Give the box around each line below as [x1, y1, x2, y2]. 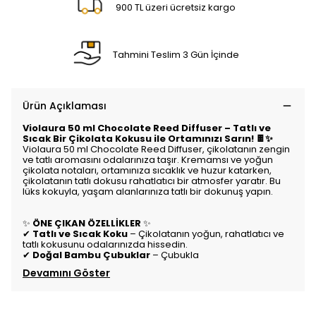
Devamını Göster [23, 266, 110, 280]
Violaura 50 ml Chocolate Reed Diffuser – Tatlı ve [23, 121, 271, 135]
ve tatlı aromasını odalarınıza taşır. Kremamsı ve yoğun [23, 153, 273, 166]
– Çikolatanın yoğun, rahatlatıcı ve [128, 227, 284, 241]
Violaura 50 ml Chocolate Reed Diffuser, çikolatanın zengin [23, 142, 290, 156]
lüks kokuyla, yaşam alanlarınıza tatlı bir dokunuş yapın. [23, 185, 273, 198]
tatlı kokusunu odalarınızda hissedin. [23, 238, 188, 251]
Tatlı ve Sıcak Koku [32, 227, 128, 241]
